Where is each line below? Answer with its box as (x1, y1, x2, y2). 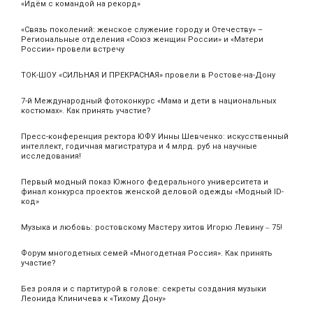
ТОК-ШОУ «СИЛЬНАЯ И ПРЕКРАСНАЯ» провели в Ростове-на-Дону (21, 71, 275, 80)
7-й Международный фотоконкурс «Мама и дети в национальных (21, 96, 276, 106)
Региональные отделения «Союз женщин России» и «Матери (21, 35, 263, 45)
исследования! (21, 152, 81, 161)
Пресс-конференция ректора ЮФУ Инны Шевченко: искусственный (21, 132, 289, 142)
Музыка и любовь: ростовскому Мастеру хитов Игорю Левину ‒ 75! (21, 223, 282, 233)
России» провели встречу (21, 45, 124, 54)
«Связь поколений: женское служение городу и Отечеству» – (21, 25, 263, 35)
